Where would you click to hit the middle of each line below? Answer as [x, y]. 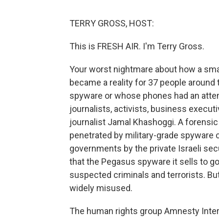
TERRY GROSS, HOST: [112, 23]
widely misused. [101, 188]
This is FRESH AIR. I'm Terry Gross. [137, 46]
